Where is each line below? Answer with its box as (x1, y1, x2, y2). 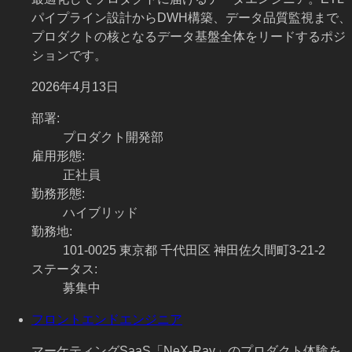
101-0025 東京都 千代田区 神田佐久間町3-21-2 (63, 244, 325, 258)
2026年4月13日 (31, 80, 119, 94)
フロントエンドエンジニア (31, 313, 182, 327)
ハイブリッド (63, 206, 138, 220)
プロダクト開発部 (63, 130, 163, 145)
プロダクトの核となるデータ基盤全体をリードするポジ (31, 30, 346, 44)
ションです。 (31, 49, 107, 63)
